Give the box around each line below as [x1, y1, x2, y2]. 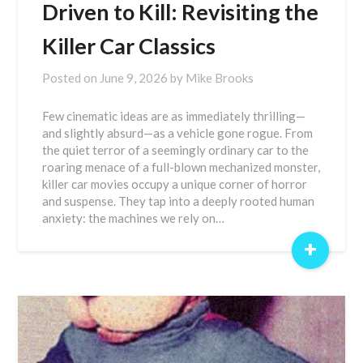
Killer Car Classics [42, 32, 216, 59]
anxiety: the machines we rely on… [42, 211, 225, 225]
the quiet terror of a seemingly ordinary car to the [42, 143, 310, 157]
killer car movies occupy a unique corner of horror [42, 177, 308, 191]
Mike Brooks [186, 70, 254, 85]
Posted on [42, 70, 100, 85]
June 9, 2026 [100, 70, 169, 85]
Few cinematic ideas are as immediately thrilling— [42, 109, 306, 123]
